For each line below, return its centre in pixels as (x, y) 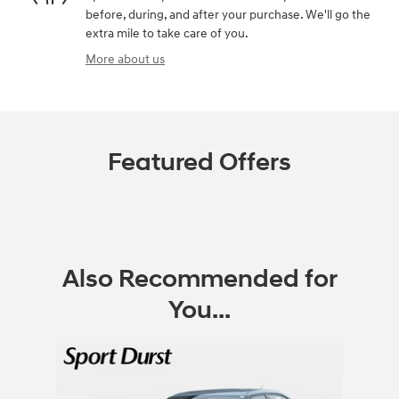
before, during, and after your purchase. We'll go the (228, 15)
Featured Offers (199, 163)
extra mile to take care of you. (167, 34)
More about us (125, 60)
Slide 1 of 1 (41, 353)
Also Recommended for (199, 280)
